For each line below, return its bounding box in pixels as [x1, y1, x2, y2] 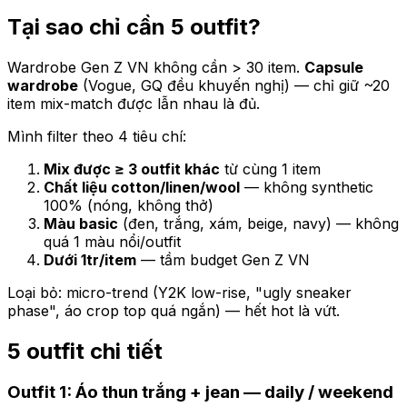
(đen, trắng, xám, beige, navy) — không [118, 213, 399, 233]
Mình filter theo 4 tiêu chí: [7, 126, 186, 145]
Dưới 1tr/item [44, 250, 136, 269]
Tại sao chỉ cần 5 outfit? [7, 13, 261, 40]
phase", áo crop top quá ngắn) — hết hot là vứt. [7, 301, 340, 320]
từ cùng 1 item [220, 159, 321, 178]
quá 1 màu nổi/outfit [44, 232, 181, 251]
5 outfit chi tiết [7, 337, 163, 364]
